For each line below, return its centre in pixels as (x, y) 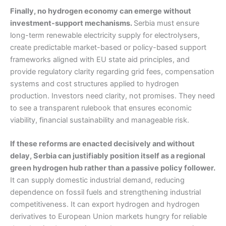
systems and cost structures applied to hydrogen (95, 83)
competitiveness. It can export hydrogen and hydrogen (105, 205)
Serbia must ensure (166, 23)
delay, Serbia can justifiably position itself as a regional (108, 156)
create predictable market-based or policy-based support (108, 47)
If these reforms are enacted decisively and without (102, 144)
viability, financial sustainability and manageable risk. (100, 120)
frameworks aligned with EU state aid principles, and (100, 59)
